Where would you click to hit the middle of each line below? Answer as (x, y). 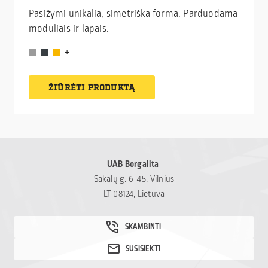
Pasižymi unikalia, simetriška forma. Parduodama (133, 14)
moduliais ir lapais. (69, 29)
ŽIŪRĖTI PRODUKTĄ (92, 88)
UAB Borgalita (134, 165)
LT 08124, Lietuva (134, 194)
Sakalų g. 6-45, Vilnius (134, 179)
